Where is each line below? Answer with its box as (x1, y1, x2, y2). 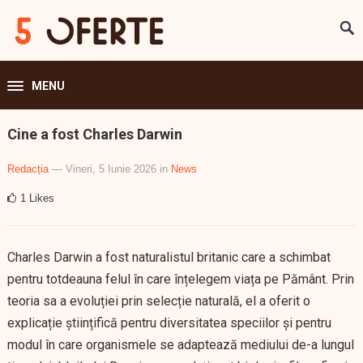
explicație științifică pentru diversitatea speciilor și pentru (6, 315, 331, 331)
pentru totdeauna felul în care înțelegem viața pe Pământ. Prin (6, 271, 354, 287)
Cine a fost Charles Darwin (6, 126, 182, 143)
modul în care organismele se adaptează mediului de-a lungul (6, 337, 354, 352)
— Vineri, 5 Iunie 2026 (51, 163, 156, 175)
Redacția (6, 163, 49, 175)
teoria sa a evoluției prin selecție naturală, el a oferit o (6, 293, 310, 309)
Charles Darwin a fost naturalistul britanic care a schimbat (6, 250, 331, 265)
